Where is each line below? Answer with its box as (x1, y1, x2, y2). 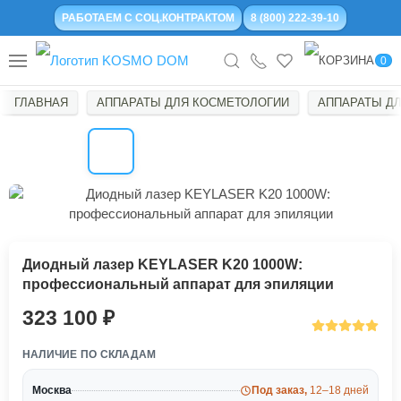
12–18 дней (310, 384, 369, 397)
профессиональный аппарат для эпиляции (22, 277, 334, 293)
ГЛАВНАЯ (14, 96, 68, 110)
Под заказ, (252, 384, 310, 397)
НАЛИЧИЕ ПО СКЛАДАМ (22, 348, 157, 362)
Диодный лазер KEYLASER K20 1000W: (22, 257, 303, 273)
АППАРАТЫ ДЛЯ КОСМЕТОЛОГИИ (97, 96, 289, 110)
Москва (32, 384, 72, 397)
